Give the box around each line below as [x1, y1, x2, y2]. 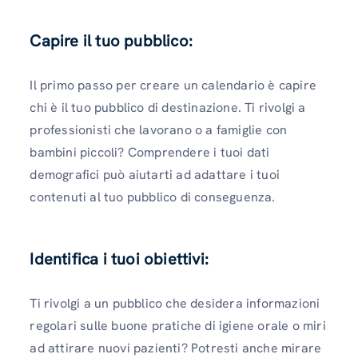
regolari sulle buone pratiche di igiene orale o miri [30, 316, 326, 334]
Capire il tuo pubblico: [30, 30, 193, 52]
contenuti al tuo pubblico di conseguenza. [30, 189, 279, 206]
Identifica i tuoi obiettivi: [30, 248, 209, 269]
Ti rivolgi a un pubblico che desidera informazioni [30, 294, 320, 312]
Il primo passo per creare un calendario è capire [30, 77, 316, 94]
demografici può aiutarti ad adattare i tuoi [30, 166, 280, 184]
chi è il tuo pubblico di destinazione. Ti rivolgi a [30, 99, 306, 117]
